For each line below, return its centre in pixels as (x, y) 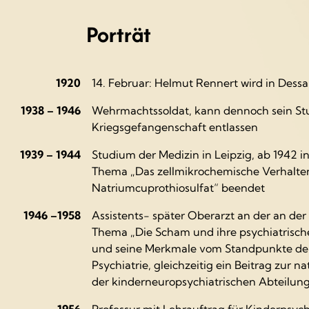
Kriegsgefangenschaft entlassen (175, 127)
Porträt (119, 34)
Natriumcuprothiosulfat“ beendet (178, 187)
